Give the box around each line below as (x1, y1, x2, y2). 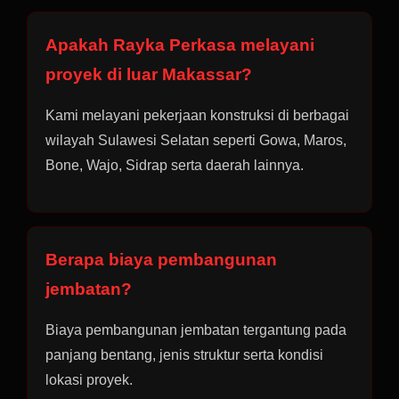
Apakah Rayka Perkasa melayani (45, 36, 314, 54)
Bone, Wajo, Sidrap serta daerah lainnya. (45, 158, 304, 173)
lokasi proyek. (45, 372, 133, 387)
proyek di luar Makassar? (45, 65, 252, 84)
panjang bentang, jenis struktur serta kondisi (45, 347, 323, 362)
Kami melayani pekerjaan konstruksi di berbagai (45, 108, 349, 123)
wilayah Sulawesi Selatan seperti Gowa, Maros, (45, 133, 346, 148)
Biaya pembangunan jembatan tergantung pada (45, 322, 346, 338)
